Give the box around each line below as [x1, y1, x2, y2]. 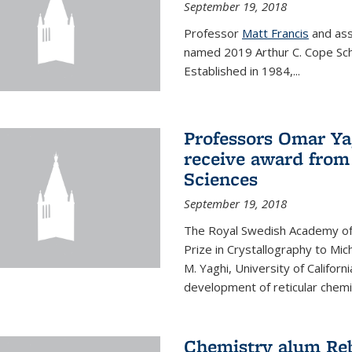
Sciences [183, 167, 258, 192]
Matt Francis [241, 25, 309, 41]
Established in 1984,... [183, 63, 300, 79]
